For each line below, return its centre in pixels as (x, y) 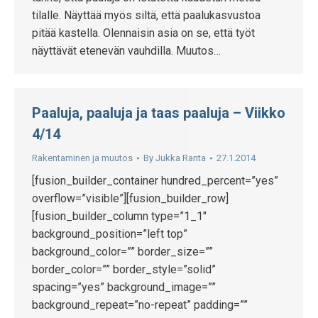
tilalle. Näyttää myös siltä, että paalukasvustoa (146, 15)
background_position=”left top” (110, 234)
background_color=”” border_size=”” (122, 252)
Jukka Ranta (181, 158)
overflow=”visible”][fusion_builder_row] (130, 198)
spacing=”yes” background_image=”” (124, 287)
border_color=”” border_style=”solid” (124, 269)
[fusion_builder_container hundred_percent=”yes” (155, 181)
